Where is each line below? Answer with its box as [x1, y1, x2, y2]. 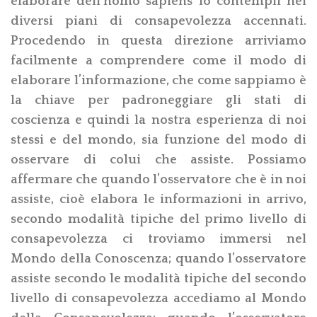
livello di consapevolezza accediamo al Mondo [11, 291, 306, 306]
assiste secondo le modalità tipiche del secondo [11, 271, 306, 286]
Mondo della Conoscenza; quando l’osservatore [11, 251, 306, 266]
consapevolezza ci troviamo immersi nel [11, 231, 306, 246]
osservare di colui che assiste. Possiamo [11, 152, 306, 167]
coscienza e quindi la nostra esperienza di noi [11, 113, 306, 127]
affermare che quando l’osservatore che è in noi [11, 172, 306, 187]
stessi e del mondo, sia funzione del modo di [11, 132, 306, 147]
